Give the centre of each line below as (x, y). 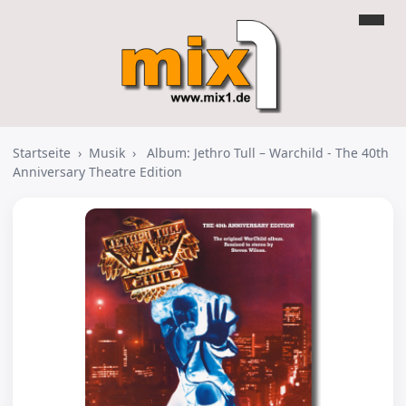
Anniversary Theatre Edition (97, 172)
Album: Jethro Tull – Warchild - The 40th (268, 153)
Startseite (42, 153)
